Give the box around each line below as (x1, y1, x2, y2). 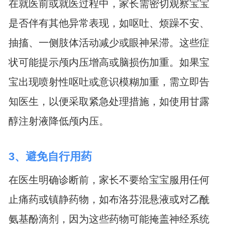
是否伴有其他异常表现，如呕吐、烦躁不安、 (8, 18, 209, 29)
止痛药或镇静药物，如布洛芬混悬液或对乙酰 (8, 193, 209, 205)
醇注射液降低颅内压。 (8, 116, 109, 127)
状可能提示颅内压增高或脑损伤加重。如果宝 (8, 57, 209, 68)
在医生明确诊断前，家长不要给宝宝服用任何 (8, 174, 209, 185)
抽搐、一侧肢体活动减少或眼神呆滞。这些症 (8, 37, 209, 48)
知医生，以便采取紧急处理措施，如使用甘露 (8, 96, 209, 107)
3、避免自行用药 (8, 150, 92, 163)
